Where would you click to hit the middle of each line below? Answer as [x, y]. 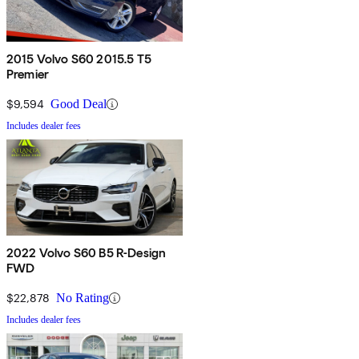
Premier [28, 75]
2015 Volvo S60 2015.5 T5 [79, 59]
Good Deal [79, 104]
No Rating [83, 298]
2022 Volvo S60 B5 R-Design [87, 253]
